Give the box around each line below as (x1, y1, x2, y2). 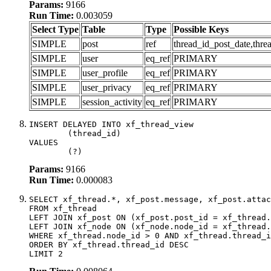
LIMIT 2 (29, 249, 63, 258)
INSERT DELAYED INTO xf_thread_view (29, 119, 194, 129)
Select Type (32, 24, 79, 34)
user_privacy (82, 82, 131, 93)
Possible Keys (174, 24, 229, 34)
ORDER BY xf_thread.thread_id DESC (29, 240, 189, 249)
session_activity (82, 96, 142, 107)
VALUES (29, 137, 58, 147)
